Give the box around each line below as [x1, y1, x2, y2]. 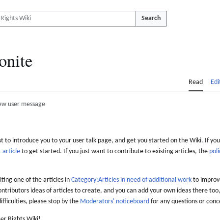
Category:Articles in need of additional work [71, 176, 192, 184]
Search [141, 15, 161, 22]
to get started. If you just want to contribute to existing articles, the [20, 148, 209, 156]
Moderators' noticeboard [80, 198, 149, 206]
